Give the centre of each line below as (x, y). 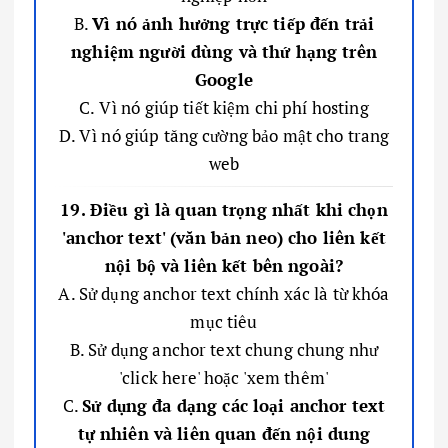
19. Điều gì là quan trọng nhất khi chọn (224, 209)
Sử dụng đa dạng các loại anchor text (234, 405)
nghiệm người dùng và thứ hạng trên (224, 51)
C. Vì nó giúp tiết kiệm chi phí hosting (224, 107)
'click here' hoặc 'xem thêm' (224, 377)
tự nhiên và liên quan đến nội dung (224, 433)
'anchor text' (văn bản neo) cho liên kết (224, 237)
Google (224, 79)
